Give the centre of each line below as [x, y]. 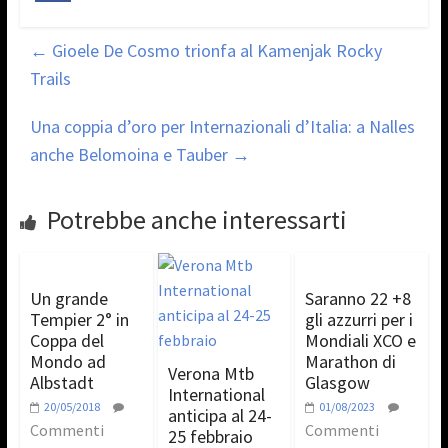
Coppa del [66, 340]
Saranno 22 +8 [358, 298]
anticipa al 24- [219, 415]
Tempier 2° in [79, 319]
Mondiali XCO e [361, 340]
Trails [50, 78]
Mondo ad [67, 361]
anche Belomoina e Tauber [130, 154]
